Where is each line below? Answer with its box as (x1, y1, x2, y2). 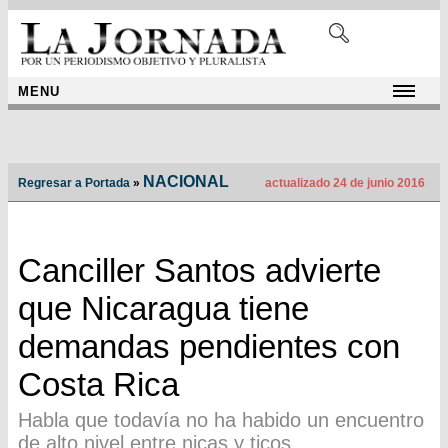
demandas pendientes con (18, 328, 400, 366)
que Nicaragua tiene (18, 290, 309, 328)
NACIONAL (143, 173, 229, 191)
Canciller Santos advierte (18, 252, 381, 290)
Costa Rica (18, 366, 179, 404)
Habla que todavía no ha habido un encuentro (18, 409, 424, 432)
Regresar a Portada (18, 176, 130, 191)
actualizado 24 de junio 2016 (262, 176, 425, 191)
